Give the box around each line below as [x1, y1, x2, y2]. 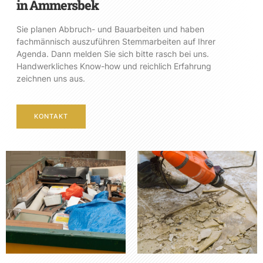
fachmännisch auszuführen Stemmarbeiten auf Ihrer [16, 36, 215, 47]
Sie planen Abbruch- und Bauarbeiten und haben [16, 24, 204, 35]
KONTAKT [34, 112, 68, 121]
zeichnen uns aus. [16, 73, 85, 84]
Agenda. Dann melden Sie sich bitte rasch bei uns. [16, 49, 209, 59]
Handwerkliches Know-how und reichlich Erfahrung [16, 61, 211, 72]
